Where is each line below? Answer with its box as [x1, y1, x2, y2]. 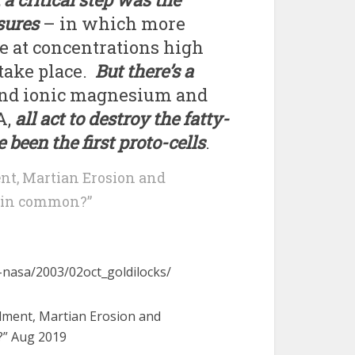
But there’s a [95, 59, 193, 82]
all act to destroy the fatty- [15, 106, 229, 130]
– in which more [39, 11, 185, 35]
